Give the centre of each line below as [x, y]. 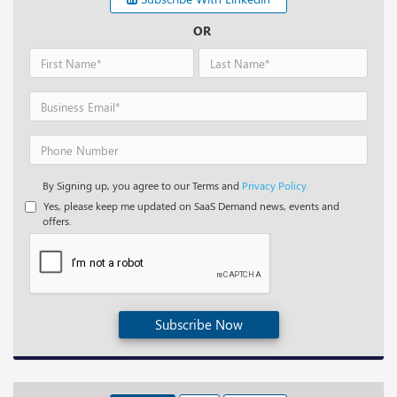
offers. [57, 221]
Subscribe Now [198, 325]
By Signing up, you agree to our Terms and [142, 186]
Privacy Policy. [275, 186]
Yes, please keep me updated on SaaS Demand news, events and [190, 206]
